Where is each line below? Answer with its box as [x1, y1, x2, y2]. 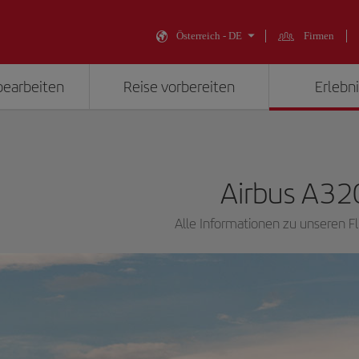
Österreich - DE [176, 30, 242, 42]
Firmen [304, 30, 334, 42]
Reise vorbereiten [123, 78, 236, 96]
